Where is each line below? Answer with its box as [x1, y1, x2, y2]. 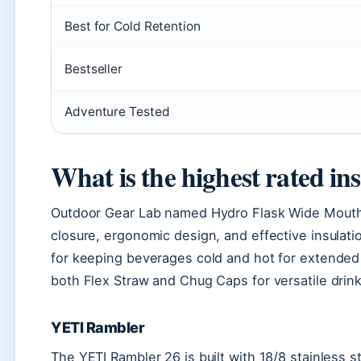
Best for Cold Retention [64, 18, 201, 34]
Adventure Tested [64, 103, 170, 119]
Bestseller [64, 60, 122, 77]
